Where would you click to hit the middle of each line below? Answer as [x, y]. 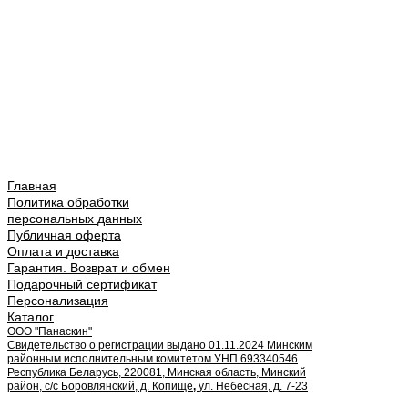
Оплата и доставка [63, 251]
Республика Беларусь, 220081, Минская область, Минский [157, 372]
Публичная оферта [64, 235]
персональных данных [75, 218]
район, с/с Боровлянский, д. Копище [100, 386]
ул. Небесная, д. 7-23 [253, 386]
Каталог [31, 316]
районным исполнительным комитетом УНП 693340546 [153, 358]
